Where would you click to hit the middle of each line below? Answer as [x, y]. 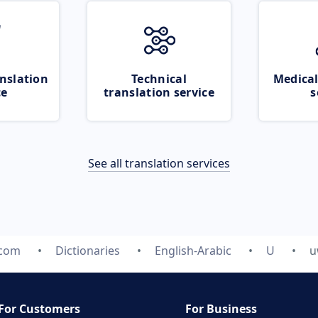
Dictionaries [87, 251]
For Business [221, 309]
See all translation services [159, 163]
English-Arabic [193, 251]
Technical [159, 79]
